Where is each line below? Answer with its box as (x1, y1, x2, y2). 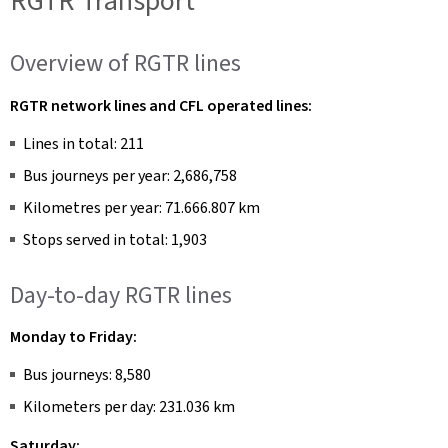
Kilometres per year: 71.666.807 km (23, 196, 260, 218)
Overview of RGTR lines (10, 47, 241, 79)
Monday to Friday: (10, 326, 137, 347)
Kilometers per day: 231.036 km (23, 396, 235, 417)
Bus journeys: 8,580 (23, 364, 151, 385)
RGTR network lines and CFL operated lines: (10, 94, 312, 116)
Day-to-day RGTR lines (10, 278, 232, 311)
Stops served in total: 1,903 (23, 228, 207, 250)
